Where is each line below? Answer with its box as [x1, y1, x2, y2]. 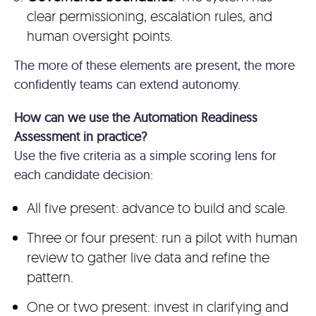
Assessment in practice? [14, 128, 147, 145]
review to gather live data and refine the [26, 248, 269, 266]
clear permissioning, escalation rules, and [26, 6, 272, 25]
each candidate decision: [14, 166, 157, 183]
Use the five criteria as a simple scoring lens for [14, 147, 276, 164]
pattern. [26, 267, 77, 286]
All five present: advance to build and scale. [26, 198, 291, 217]
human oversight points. [26, 26, 176, 44]
